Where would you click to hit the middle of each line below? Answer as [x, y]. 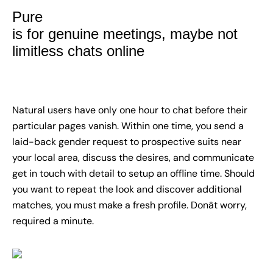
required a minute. [53, 221]
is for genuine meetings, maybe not [125, 34]
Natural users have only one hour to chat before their [130, 110]
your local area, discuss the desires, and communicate [133, 158]
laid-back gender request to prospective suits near [127, 142]
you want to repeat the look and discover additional [127, 190]
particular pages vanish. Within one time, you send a [128, 126]
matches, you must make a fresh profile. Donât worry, [129, 205]
